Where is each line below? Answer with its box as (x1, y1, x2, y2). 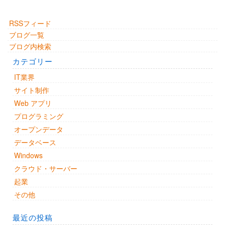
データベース (14, 137, 56, 148)
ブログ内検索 (9, 41, 51, 52)
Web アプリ (14, 98, 52, 108)
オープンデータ (14, 124, 63, 135)
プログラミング (14, 111, 63, 122)
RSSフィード (9, 18, 51, 29)
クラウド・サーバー (14, 163, 77, 174)
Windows (14, 150, 43, 161)
